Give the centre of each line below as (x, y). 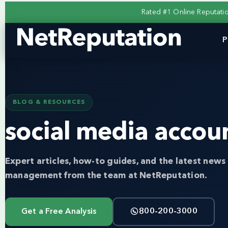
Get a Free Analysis (59, 212)
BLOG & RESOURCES (49, 102)
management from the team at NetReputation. (106, 176)
